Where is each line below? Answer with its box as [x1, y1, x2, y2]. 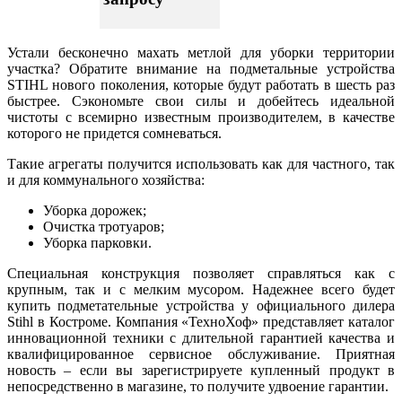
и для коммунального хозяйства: [7, 171, 205, 188]
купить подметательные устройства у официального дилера [7, 297, 395, 313]
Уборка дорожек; [43, 202, 146, 218]
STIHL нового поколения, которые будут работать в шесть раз [7, 76, 395, 92]
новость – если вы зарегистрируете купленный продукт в [7, 362, 395, 378]
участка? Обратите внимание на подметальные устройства [7, 60, 395, 76]
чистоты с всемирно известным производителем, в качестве [7, 109, 395, 125]
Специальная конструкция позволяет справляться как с [7, 265, 395, 281]
